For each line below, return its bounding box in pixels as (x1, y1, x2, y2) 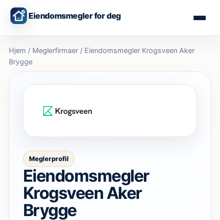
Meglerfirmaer (32, 46, 78, 55)
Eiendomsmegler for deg (28, 11, 121, 21)
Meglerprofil (29, 154, 69, 163)
